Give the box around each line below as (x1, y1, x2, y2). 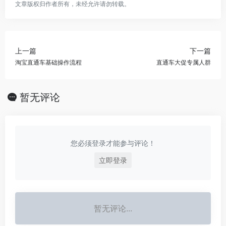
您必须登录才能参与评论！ (71, 139, 155, 147)
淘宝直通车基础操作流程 (15, 58, 82, 66)
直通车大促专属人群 (156, 58, 211, 66)
